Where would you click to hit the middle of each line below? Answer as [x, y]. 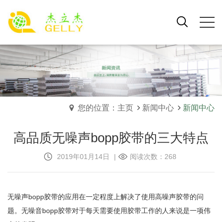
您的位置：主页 [106, 108]
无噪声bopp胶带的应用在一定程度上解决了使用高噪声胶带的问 [106, 197]
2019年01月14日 [83, 157]
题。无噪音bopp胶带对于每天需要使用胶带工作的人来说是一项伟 [109, 211]
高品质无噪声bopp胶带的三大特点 [111, 138]
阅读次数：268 [153, 157]
